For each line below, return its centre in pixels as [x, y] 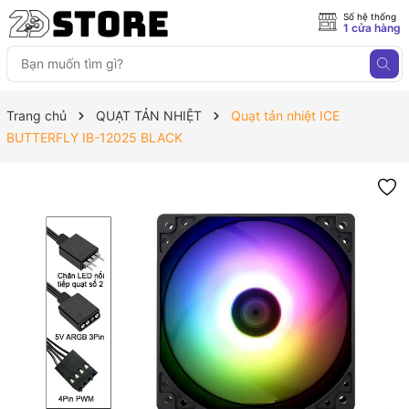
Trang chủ [37, 115]
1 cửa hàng [372, 28]
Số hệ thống [370, 16]
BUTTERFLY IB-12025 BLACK [94, 137]
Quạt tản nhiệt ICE [285, 115]
